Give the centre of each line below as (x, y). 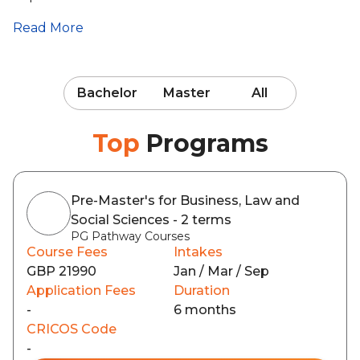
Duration (202, 290)
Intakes (198, 252)
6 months (205, 310)
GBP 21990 (61, 271)
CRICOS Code (72, 329)
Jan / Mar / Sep (221, 271)
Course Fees (67, 252)
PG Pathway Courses (130, 236)
